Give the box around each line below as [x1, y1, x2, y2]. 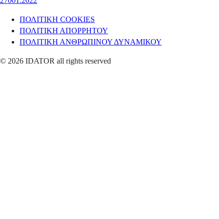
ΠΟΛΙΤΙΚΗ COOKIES [20, 15, 95, 23]
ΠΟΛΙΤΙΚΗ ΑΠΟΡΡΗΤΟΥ [20, 26, 108, 35]
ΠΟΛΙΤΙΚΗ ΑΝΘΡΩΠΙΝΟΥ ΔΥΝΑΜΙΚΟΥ [20, 37, 162, 46]
